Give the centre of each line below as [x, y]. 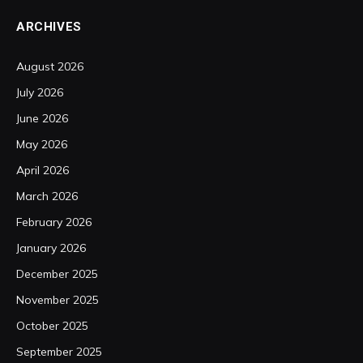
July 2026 [40, 92]
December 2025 [57, 274]
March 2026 [47, 196]
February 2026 [54, 222]
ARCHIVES [49, 27]
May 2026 [42, 144]
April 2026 [43, 170]
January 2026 [51, 248]
